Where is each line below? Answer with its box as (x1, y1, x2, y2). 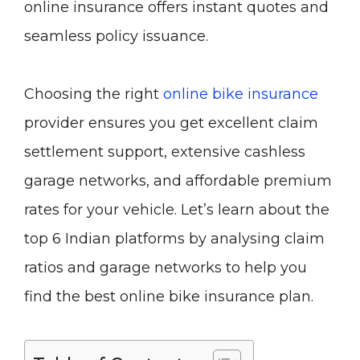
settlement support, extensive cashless (24, 143, 305, 161)
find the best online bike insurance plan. (24, 288, 313, 305)
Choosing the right (24, 85, 163, 103)
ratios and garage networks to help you (24, 259, 307, 276)
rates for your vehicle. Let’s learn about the (24, 201, 329, 219)
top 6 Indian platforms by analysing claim (24, 230, 325, 247)
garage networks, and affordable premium (24, 172, 332, 190)
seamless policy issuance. (24, 27, 208, 45)
